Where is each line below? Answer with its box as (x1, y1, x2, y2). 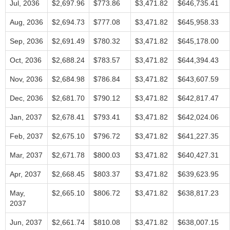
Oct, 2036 (10, 56, 42, 64)
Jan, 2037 (10, 113, 42, 121)
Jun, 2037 (10, 218, 42, 226)
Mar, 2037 (10, 151, 43, 159)
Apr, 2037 (10, 170, 41, 178)
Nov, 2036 (10, 75, 43, 83)
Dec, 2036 (10, 94, 43, 102)
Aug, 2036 (10, 18, 43, 26)
